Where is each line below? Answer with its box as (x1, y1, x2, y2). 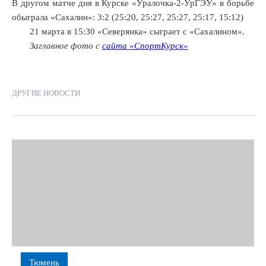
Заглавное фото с (30, 41, 102, 50)
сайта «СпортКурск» (102, 41, 188, 50)
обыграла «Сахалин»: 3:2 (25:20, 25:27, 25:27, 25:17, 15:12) (12, 12, 243, 22)
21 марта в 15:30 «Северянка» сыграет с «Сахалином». (30, 27, 245, 36)
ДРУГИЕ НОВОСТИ (12, 88, 80, 97)
